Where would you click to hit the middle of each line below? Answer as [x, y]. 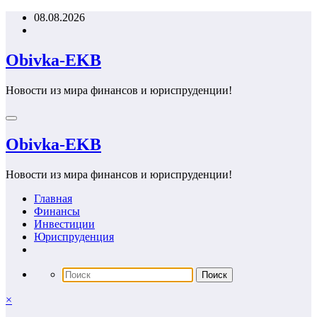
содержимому [38, 42]
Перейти [26, 17]
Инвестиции [64, 224]
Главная [53, 198]
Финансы [57, 211]
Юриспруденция [74, 236]
